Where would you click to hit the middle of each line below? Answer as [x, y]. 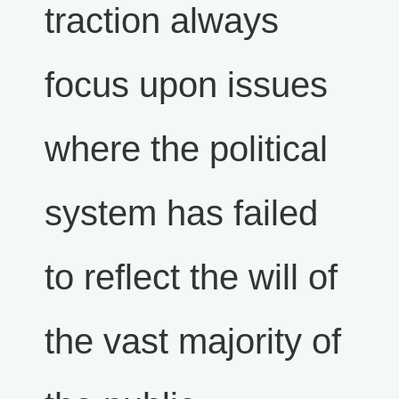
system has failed [181, 213]
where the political [186, 149]
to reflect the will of [191, 277]
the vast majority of [193, 342]
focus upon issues [186, 85]
